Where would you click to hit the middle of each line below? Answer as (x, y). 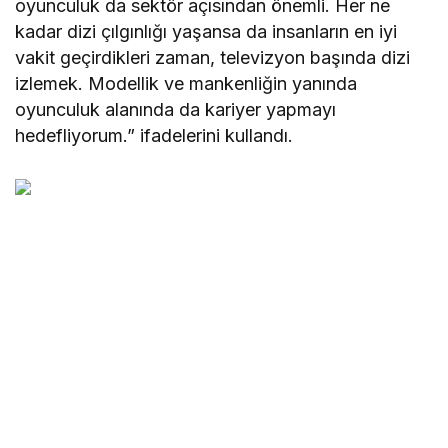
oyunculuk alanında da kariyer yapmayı (176, 110)
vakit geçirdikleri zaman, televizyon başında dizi (213, 58)
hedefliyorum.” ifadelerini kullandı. (154, 136)
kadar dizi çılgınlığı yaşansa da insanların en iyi (206, 32)
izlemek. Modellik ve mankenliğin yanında (186, 84)
